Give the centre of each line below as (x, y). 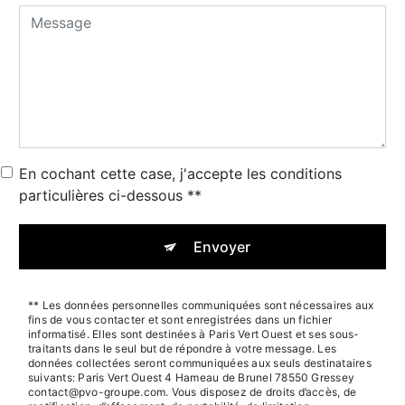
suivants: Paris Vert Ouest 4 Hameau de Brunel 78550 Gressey (192, 377)
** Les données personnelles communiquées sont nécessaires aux (201, 305)
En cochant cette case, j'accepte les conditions (180, 173)
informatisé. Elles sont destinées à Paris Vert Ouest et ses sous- (194, 334)
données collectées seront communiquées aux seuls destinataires (200, 363)
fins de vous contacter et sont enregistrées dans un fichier (180, 319)
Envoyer (221, 246)
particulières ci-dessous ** (110, 195)
